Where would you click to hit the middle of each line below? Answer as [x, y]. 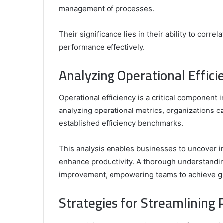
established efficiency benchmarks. [121, 123]
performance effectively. [102, 47]
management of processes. [107, 8]
